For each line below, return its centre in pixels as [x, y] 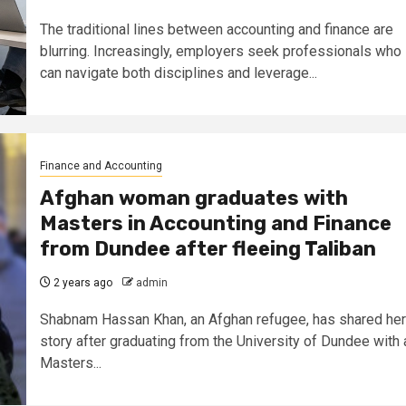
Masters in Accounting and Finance [215, 224]
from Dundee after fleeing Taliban [208, 249]
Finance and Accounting [101, 166]
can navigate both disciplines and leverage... [178, 73]
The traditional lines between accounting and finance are [216, 30]
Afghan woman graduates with [193, 198]
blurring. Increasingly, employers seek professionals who [220, 52]
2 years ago [81, 283]
